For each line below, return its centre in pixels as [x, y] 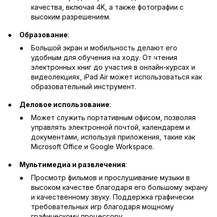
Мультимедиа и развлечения [72, 164]
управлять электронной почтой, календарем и [110, 127]
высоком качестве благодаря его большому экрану [119, 187]
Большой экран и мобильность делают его [104, 47]
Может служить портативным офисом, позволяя [113, 117]
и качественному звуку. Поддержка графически [112, 197]
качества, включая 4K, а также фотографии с [107, 7]
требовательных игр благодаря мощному [102, 206]
